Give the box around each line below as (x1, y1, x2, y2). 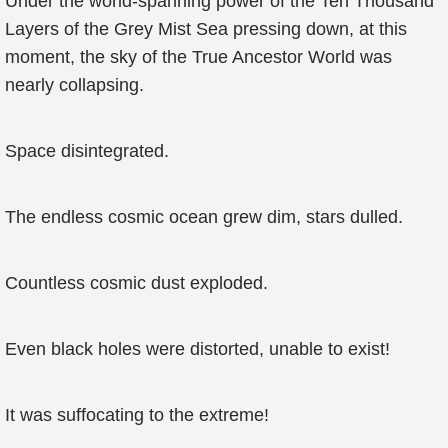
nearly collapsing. (5, 75, 144, 95)
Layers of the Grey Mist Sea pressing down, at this (5, 19, 407, 39)
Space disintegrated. (5, 141, 169, 161)
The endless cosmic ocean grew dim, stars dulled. (5, 207, 403, 227)
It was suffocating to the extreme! (5, 405, 269, 425)
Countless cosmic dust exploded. (5, 273, 268, 293)
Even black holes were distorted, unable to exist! (5, 339, 390, 359)
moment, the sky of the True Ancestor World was (5, 47, 392, 67)
